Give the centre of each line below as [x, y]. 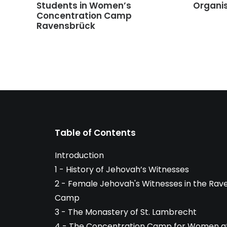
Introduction [79, 155]
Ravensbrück [66, 26]
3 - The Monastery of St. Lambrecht [126, 212]
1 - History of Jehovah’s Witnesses [122, 169]
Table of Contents [95, 133]
